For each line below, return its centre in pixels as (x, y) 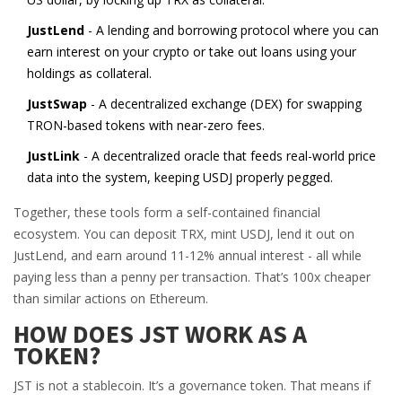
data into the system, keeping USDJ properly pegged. (180, 177)
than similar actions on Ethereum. (111, 298)
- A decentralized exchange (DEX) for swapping (224, 104)
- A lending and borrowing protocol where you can (232, 30)
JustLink (53, 156)
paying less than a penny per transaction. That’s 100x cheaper (192, 277)
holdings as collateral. (89, 73)
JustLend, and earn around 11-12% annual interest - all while (188, 255)
